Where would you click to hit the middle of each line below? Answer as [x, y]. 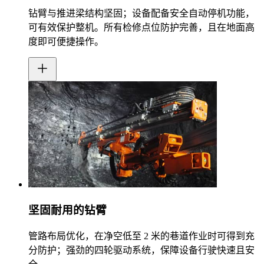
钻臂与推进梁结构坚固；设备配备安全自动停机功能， [141, 14]
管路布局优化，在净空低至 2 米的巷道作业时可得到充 [141, 236]
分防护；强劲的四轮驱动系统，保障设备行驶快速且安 [141, 250]
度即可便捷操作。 [66, 42]
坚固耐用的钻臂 [67, 210]
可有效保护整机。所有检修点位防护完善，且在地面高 [141, 28]
